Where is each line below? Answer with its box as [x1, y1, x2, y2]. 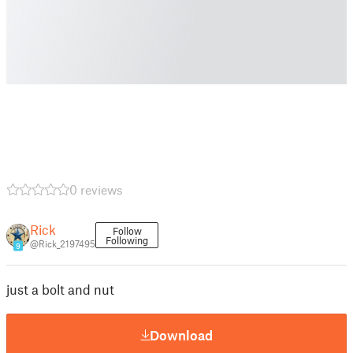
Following [106, 234, 148, 247]
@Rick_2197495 [30, 238, 95, 249]
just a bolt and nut [6, 281, 114, 297]
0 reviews [69, 182, 123, 197]
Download [150, 326, 213, 343]
